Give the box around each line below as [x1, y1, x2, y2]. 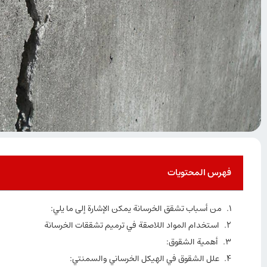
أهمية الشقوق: [166, 235, 218, 250]
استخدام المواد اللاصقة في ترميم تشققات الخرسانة [44, 218, 219, 233]
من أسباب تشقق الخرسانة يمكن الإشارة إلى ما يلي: [51, 201, 222, 216]
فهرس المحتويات [167, 164, 231, 181]
